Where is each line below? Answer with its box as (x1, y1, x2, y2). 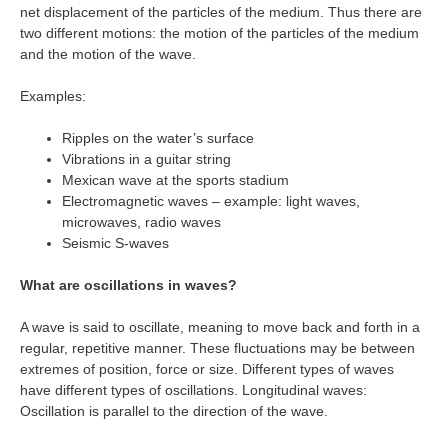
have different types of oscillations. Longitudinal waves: (20, 382, 367, 398)
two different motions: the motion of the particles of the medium (20, 25, 419, 41)
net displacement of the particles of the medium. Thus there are (20, 4, 422, 20)
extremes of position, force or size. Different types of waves (20, 361, 394, 377)
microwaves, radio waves (62, 214, 221, 230)
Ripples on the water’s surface (62, 130, 254, 146)
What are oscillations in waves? (20, 277, 237, 293)
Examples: (20, 88, 86, 104)
